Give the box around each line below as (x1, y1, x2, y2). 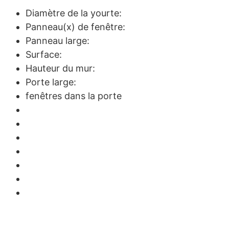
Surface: (26, 49, 62, 60)
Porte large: (26, 76, 76, 87)
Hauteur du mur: (26, 62, 95, 74)
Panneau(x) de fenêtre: (26, 21, 125, 32)
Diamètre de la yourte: (26, 7, 122, 18)
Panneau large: (26, 35, 89, 46)
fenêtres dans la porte (26, 90, 122, 101)
